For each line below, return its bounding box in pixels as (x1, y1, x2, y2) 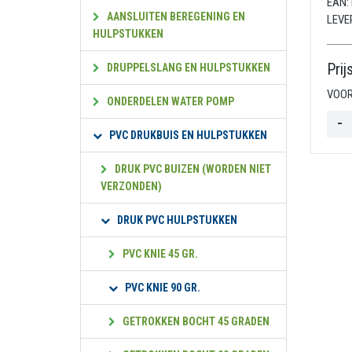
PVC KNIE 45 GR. (120, 247, 198, 260)
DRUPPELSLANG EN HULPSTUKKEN (104, 61, 270, 74)
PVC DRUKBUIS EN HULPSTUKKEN (107, 129, 267, 141)
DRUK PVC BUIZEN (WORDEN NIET (112, 163, 271, 175)
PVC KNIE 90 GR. (123, 281, 200, 294)
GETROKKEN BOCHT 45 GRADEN (120, 315, 269, 328)
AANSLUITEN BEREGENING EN (104, 10, 245, 23)
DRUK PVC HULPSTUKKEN (115, 214, 237, 226)
